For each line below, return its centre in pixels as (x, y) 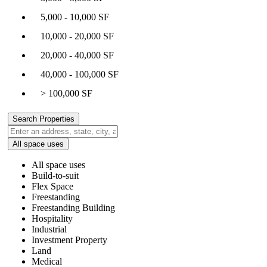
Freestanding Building (73, 207)
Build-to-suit (55, 175)
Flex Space (52, 186)
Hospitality (52, 218)
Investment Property (69, 240)
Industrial (49, 229)
